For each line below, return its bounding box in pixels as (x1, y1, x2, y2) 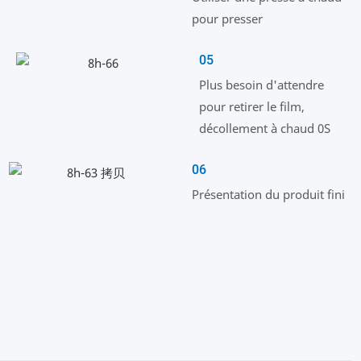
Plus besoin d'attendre (199, 77, 325, 93)
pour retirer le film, (199, 98, 305, 115)
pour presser (191, 10, 263, 27)
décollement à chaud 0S (199, 120, 331, 137)
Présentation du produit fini (191, 186, 345, 203)
